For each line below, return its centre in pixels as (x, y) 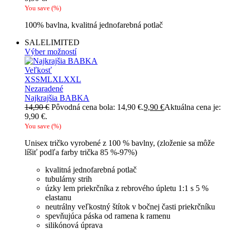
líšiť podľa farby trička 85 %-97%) (81, 152)
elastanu (58, 198)
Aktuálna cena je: (193, 107)
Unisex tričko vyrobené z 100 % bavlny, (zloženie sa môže (120, 143)
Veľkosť (38, 70)
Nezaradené (44, 89)
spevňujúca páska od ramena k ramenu (108, 216)
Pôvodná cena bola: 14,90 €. (98, 107)
